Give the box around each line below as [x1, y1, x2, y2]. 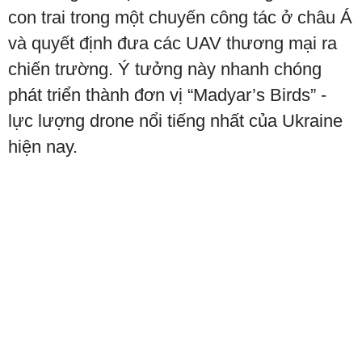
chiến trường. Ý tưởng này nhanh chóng [8, 59, 322, 79]
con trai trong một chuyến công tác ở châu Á [8, 7, 352, 27]
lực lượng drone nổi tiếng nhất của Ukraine [8, 111, 343, 131]
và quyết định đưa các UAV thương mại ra [8, 33, 337, 53]
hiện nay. [8, 137, 78, 157]
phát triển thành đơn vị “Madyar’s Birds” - [8, 85, 326, 105]
